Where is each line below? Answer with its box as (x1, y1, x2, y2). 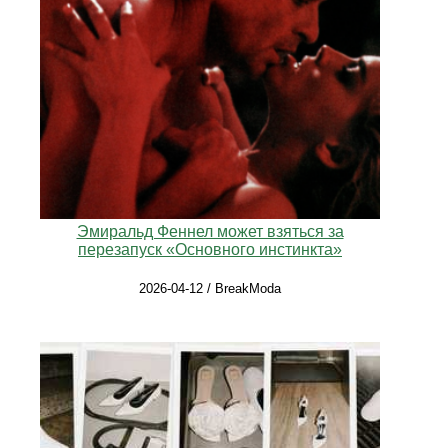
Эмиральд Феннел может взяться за (76, 223, 344, 241)
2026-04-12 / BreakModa (139, 281, 281, 297)
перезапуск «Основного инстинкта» (78, 241, 342, 259)
